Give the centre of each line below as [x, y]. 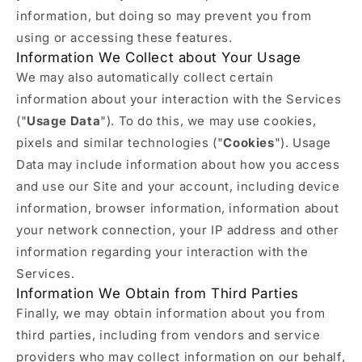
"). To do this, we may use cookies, [208, 121]
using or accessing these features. [124, 38]
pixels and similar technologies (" [120, 143]
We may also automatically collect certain [145, 77]
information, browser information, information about [178, 208]
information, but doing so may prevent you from [164, 16]
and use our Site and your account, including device [178, 186]
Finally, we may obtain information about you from [171, 313]
